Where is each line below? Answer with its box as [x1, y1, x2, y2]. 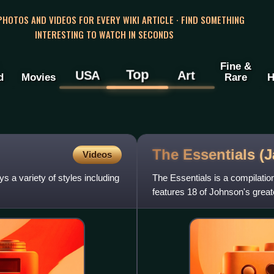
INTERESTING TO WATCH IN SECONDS [34, 27, 174, 41]
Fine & [220, 60, 251, 73]
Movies [21, 71, 56, 84]
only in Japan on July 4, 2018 [152, 201, 268, 212]
